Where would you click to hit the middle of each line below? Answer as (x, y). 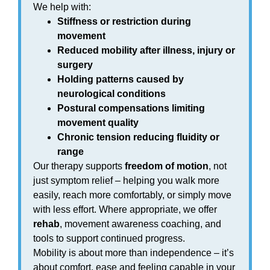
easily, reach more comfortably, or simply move (132, 195)
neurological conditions (111, 94)
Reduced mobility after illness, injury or (146, 50)
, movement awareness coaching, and (140, 224)
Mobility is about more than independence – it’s (133, 253)
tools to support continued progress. (109, 238)
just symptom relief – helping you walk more (126, 181)
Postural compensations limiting (131, 108)
